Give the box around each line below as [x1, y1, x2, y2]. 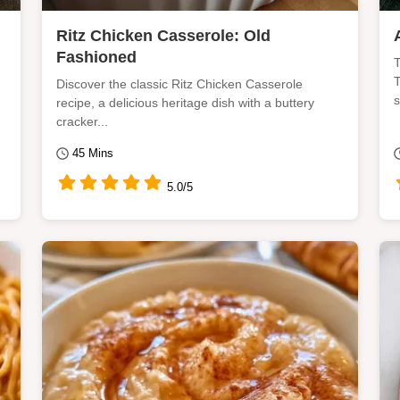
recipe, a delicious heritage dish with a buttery [56, 96, 314, 110]
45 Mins [72, 146, 113, 160]
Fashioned [56, 48, 137, 66]
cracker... [56, 114, 108, 129]
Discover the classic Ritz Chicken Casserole [56, 77, 303, 91]
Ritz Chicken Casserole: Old [56, 27, 271, 45]
